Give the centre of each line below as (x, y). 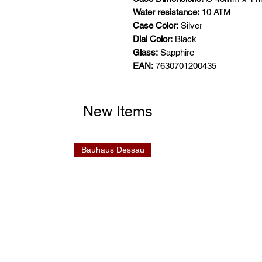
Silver (190, 25)
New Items (118, 111)
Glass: (145, 52)
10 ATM (215, 12)
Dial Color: (153, 39)
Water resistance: (166, 12)
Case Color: (156, 25)
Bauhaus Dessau (113, 149)
